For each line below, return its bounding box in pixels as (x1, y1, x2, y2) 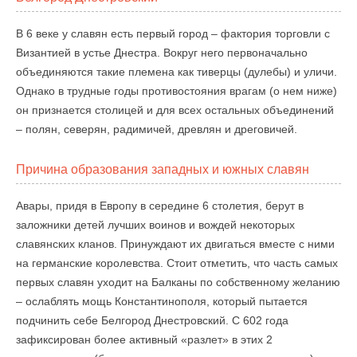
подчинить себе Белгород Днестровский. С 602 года (16, 314, 288, 327)
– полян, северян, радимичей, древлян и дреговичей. (16, 123, 300, 135)
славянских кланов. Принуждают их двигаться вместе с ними (16, 237, 335, 250)
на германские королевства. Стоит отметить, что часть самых (16, 257, 338, 269)
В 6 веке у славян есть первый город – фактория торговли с (16, 27, 330, 40)
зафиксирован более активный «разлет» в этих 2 (16, 333, 273, 346)
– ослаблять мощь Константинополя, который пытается (16, 295, 308, 308)
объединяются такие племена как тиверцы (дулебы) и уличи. (16, 65, 337, 78)
